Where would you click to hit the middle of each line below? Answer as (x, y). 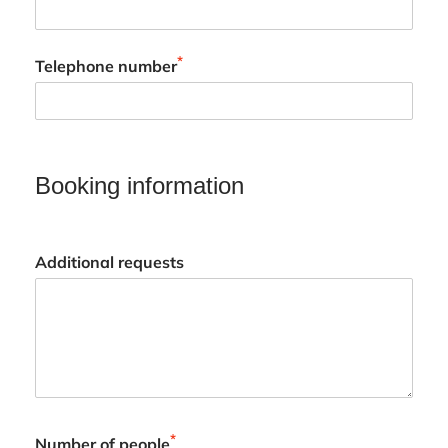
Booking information (139, 186)
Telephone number (105, 66)
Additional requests (109, 262)
